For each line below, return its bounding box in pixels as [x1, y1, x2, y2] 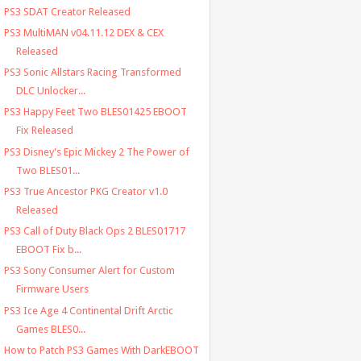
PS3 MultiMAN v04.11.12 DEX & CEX [3, 26, 164, 39]
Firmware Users [15, 283, 89, 296]
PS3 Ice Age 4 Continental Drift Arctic [3, 304, 173, 317]
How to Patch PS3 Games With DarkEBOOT [3, 343, 199, 356]
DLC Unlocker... [15, 85, 85, 98]
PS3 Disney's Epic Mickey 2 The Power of [3, 145, 189, 158]
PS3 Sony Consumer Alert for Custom [3, 264, 175, 277]
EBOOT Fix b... [15, 243, 81, 256]
